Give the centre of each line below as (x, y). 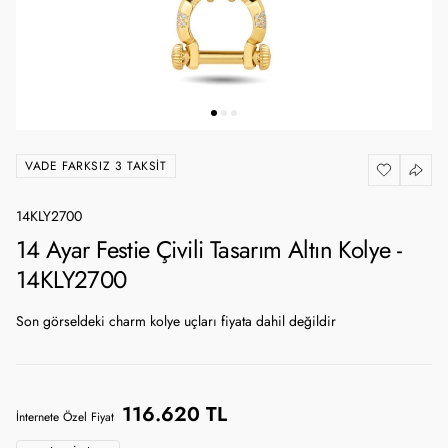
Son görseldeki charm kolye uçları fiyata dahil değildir (176, 321)
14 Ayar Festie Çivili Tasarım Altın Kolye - (209, 249)
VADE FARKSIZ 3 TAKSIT (96, 165)
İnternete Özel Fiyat (65, 417)
